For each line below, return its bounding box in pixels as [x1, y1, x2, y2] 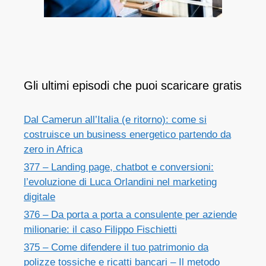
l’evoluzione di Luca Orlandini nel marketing [24, 176, 217, 188]
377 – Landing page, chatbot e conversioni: [24, 161, 214, 173]
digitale [24, 191, 55, 203]
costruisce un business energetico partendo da [24, 129, 231, 141]
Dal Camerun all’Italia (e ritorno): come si [24, 114, 207, 126]
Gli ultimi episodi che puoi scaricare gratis [24, 79, 242, 93]
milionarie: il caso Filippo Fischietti [24, 224, 177, 236]
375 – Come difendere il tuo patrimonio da [24, 242, 208, 254]
